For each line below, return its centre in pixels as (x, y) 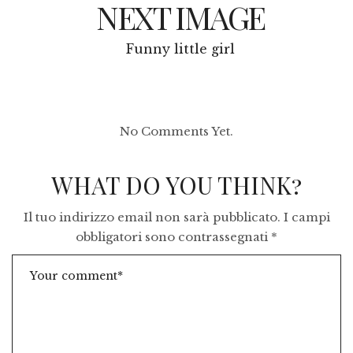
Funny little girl (180, 49)
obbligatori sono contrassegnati (173, 237)
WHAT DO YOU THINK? (176, 186)
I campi (307, 217)
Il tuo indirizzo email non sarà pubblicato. (152, 217)
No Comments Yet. (176, 132)
